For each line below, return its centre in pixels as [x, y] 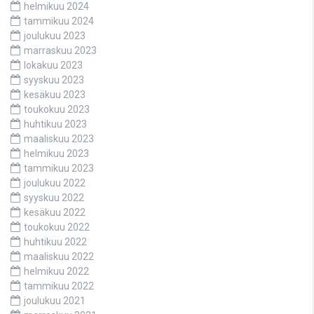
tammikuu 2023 [59, 168]
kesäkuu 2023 [55, 94]
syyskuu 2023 [54, 80]
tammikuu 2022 [59, 286]
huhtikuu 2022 [55, 241]
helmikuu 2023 [56, 153]
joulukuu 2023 [55, 35]
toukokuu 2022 [57, 227]
